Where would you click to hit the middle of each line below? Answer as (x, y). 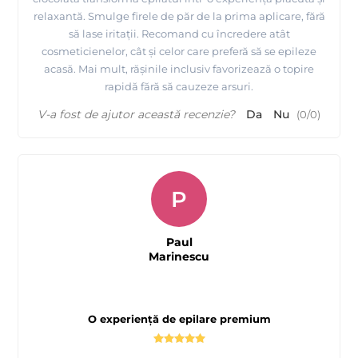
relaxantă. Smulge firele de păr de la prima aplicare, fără (179, 16)
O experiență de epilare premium (179, 318)
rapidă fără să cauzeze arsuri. (179, 86)
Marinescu (179, 256)
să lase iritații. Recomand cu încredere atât (179, 33)
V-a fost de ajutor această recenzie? (136, 114)
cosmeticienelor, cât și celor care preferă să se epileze (179, 51)
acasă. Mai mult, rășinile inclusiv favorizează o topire (179, 68)
